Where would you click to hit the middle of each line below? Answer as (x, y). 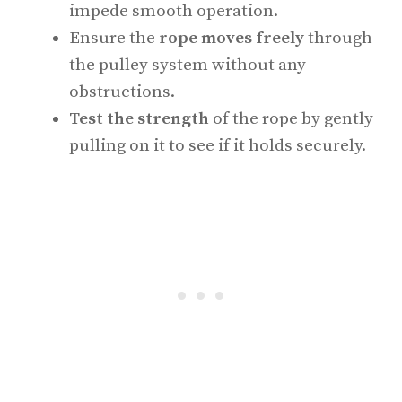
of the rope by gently (291, 119)
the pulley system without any (188, 65)
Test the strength (139, 119)
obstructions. (122, 92)
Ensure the (114, 38)
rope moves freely (232, 38)
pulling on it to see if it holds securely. (218, 146)
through (338, 38)
